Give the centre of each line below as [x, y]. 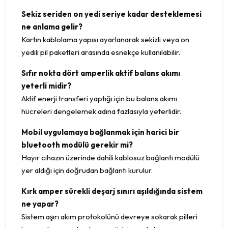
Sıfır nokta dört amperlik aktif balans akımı [101, 73]
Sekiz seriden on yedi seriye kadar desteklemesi [111, 14]
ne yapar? [40, 204]
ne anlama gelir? [52, 27]
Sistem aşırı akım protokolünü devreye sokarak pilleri [109, 217]
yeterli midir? [46, 86]
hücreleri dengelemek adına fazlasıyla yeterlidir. [101, 111]
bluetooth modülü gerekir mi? [77, 145]
